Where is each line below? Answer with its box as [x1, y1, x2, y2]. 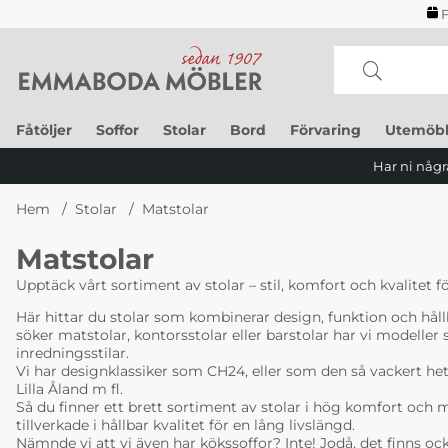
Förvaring [290, 120, 361, 139]
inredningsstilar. [16, 343, 129, 362]
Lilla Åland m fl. [16, 379, 123, 398]
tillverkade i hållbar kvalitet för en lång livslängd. [16, 415, 355, 434]
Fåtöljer [16, 120, 72, 139]
